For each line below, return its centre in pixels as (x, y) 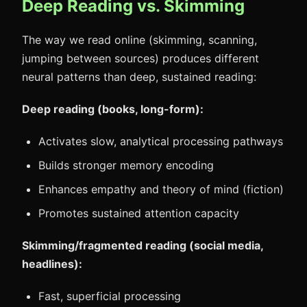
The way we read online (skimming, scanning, (139, 40)
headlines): (52, 264)
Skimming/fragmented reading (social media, (143, 245)
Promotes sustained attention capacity (139, 213)
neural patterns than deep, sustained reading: (139, 77)
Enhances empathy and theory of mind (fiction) (161, 189)
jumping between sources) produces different (140, 58)
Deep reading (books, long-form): (113, 109)
